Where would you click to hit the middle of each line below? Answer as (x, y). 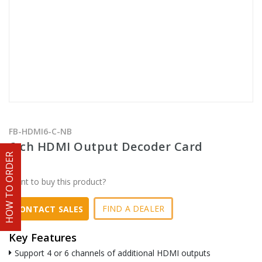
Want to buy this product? (57, 182)
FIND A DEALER (133, 209)
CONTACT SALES (49, 209)
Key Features (43, 238)
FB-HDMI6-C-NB (40, 132)
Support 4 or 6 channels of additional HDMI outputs (113, 253)
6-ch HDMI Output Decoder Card (106, 147)
